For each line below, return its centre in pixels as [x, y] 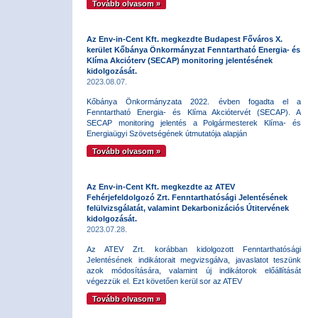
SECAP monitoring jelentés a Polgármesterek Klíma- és [194, 123]
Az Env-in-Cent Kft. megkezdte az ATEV [161, 187]
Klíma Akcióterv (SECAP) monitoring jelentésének [180, 60]
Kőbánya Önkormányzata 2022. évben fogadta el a [194, 102]
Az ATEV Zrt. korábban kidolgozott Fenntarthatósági [194, 249]
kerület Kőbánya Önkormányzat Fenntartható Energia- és [193, 50]
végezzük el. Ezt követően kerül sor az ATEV [164, 281]
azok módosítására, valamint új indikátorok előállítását [194, 270]
